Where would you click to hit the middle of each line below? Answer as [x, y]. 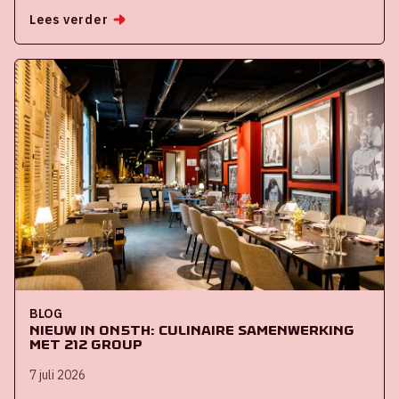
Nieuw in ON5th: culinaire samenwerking [192, 330]
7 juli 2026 [57, 375]
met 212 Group [86, 344]
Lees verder [69, 19]
